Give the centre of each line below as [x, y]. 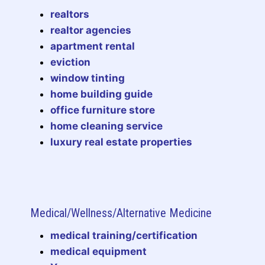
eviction [70, 62]
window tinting [88, 78]
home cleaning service [106, 126]
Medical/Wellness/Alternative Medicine [121, 213]
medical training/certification [124, 235]
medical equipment [98, 251]
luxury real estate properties [121, 142]
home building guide [101, 94]
